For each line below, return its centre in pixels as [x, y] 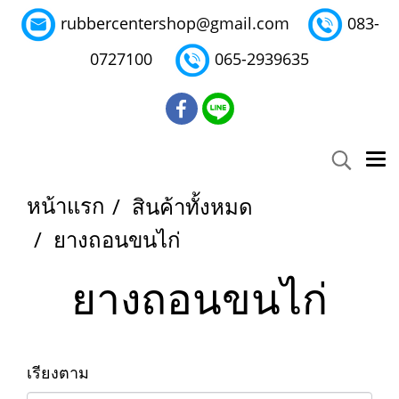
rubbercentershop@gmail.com [175, 23]
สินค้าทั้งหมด [192, 208]
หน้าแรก [66, 207]
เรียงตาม [65, 372]
